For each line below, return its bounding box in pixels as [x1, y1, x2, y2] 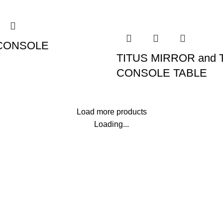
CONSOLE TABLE [116, 67, 207, 80]
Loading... [94, 120, 129, 129]
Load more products [76, 108, 147, 116]
